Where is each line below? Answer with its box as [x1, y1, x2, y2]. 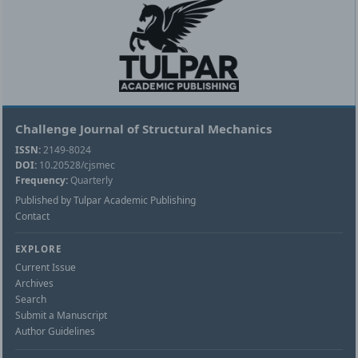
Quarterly [68, 173, 113, 188]
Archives [15, 276, 54, 291]
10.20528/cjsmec [37, 158, 115, 173]
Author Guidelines [15, 324, 95, 339]
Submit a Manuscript [15, 308, 107, 323]
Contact [15, 209, 50, 224]
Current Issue [15, 261, 76, 275]
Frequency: [15, 173, 68, 188]
